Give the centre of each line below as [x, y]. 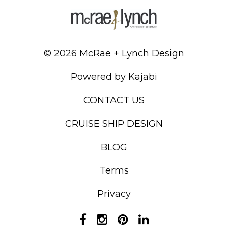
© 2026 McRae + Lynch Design [114, 54]
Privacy [114, 194]
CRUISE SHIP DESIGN [114, 124]
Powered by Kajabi [114, 77]
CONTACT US [114, 101]
